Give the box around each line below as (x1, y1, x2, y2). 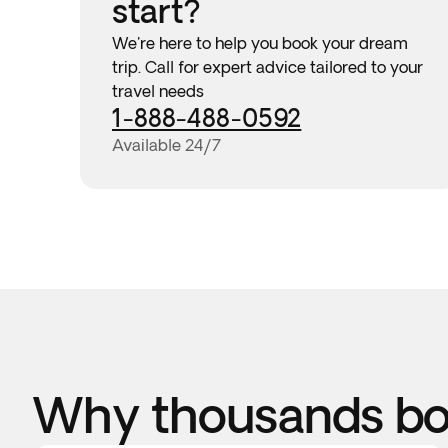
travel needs (112, 82, 204, 100)
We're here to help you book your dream (112, 34, 408, 52)
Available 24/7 (112, 136, 221, 154)
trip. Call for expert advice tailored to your (112, 58, 423, 76)
